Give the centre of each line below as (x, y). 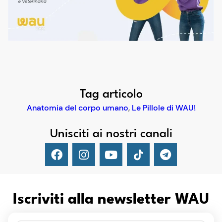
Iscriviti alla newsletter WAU (111, 200)
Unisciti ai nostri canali (111, 135)
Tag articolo (111, 95)
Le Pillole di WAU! (164, 108)
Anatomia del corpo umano (77, 108)
